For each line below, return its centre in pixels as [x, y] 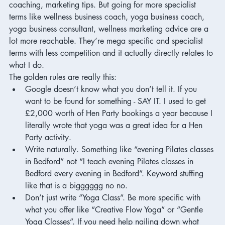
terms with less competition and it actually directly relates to [112, 53]
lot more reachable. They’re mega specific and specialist [107, 41]
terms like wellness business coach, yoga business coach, [108, 17]
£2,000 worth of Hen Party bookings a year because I [120, 113]
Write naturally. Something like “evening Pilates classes [121, 149]
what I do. [28, 65]
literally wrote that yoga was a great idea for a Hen [115, 125]
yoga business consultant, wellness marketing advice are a [110, 29]
